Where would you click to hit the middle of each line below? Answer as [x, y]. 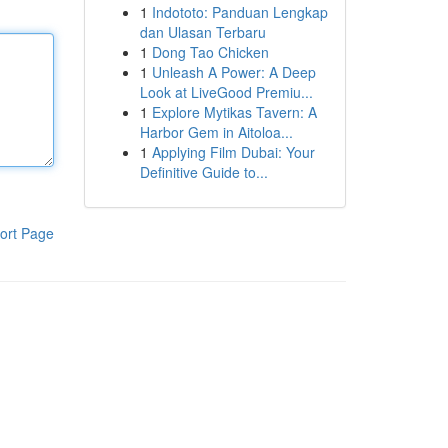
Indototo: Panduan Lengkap [239, 12]
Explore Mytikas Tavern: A [234, 112]
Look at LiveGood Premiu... [226, 92]
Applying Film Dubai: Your [233, 152]
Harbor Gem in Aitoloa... [216, 132]
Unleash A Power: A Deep [233, 72]
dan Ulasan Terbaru [202, 32]
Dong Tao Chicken [210, 52]
